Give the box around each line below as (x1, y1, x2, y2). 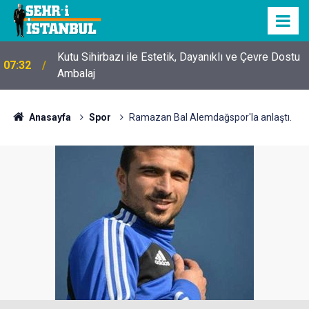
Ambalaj (57, 67, 95, 80)
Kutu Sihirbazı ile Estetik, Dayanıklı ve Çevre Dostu (57, 50, 300, 63)
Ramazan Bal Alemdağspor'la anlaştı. (128, 112, 292, 123)
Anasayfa (26, 112, 71, 123)
